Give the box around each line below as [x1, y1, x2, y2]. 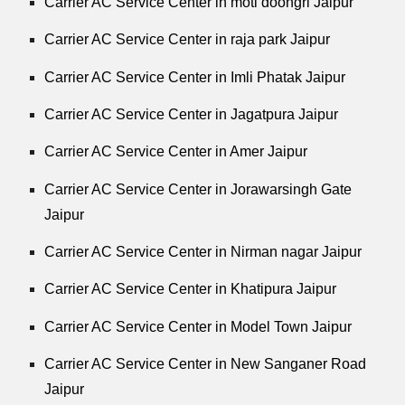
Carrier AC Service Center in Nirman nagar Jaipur [44, 243, 363, 259]
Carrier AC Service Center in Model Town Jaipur [44, 318, 353, 334]
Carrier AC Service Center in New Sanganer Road [44, 355, 367, 372]
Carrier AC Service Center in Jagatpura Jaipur [44, 106, 339, 122]
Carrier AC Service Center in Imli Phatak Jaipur [44, 69, 346, 85]
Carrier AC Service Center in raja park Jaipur [44, 32, 331, 48]
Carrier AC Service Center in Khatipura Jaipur [44, 281, 337, 297]
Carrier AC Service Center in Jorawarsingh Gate [44, 181, 353, 197]
